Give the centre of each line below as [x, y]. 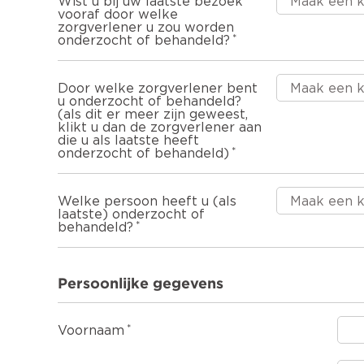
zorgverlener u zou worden [146, 27]
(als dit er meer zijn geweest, [153, 114]
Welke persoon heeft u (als [147, 201]
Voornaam [91, 331]
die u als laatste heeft [128, 140]
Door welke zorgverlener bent [158, 88]
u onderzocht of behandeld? [149, 101]
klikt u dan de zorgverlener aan [160, 127]
